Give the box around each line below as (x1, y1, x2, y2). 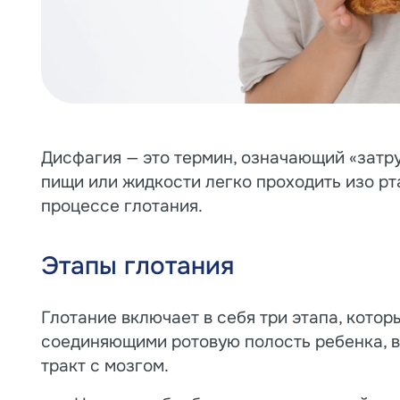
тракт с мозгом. (40, 355, 169, 378)
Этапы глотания (40, 250, 234, 283)
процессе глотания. (40, 196, 203, 218)
